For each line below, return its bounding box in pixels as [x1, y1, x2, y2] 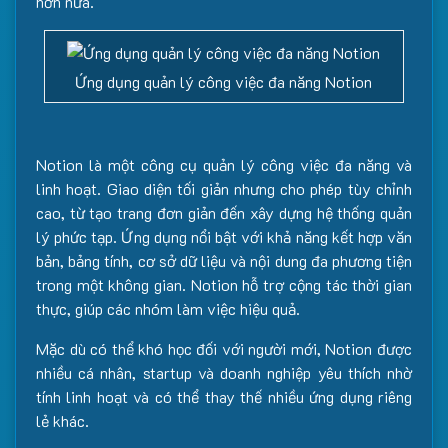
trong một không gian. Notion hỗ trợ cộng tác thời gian [36, 274, 412, 296]
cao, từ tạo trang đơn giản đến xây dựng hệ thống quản [36, 202, 412, 224]
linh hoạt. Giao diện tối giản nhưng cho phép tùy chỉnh [36, 178, 412, 200]
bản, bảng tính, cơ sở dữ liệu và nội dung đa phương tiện [36, 250, 412, 272]
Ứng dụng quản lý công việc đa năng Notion [75, 71, 373, 93]
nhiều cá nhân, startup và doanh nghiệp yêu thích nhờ [36, 362, 412, 384]
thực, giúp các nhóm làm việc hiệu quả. [36, 298, 300, 320]
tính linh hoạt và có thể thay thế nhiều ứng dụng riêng [36, 386, 412, 408]
